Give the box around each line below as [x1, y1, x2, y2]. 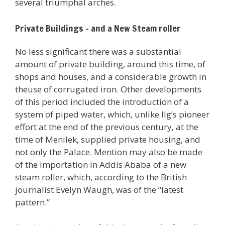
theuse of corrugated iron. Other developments [15, 83, 201, 95]
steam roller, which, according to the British [15, 171, 187, 183]
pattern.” [15, 196, 50, 208]
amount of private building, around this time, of [15, 58, 205, 70]
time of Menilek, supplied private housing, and [15, 133, 200, 145]
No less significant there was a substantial [15, 45, 181, 57]
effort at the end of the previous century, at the [15, 121, 198, 133]
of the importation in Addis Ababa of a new [15, 158, 186, 170]
